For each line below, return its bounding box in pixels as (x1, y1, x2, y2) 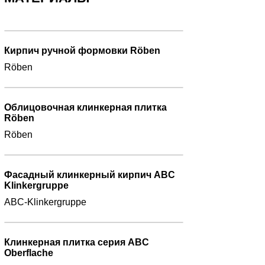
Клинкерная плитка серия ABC (4, 237, 149, 248)
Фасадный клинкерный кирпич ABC (4, 170, 175, 180)
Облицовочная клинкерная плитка (4, 102, 167, 113)
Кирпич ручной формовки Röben (4, 46, 160, 56)
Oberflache (4, 248, 53, 258)
